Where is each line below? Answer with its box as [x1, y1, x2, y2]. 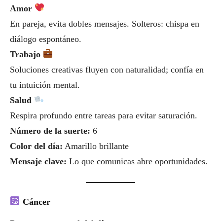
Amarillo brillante [63, 141, 129, 151]
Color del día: [10, 141, 63, 151]
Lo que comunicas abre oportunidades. [67, 156, 208, 166]
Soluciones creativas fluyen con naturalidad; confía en [10, 64, 204, 74]
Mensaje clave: [10, 156, 67, 166]
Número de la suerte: [10, 125, 90, 136]
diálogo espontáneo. [10, 34, 81, 44]
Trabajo [10, 49, 43, 59]
